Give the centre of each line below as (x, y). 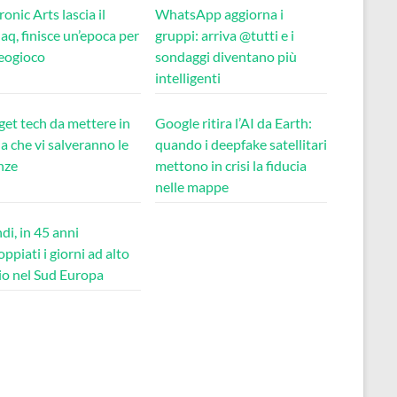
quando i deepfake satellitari (241, 144)
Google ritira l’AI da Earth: (234, 122)
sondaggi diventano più (226, 56)
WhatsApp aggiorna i (219, 13)
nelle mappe (192, 186)
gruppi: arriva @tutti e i (225, 35)
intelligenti (188, 77)
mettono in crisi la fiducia (231, 165)
